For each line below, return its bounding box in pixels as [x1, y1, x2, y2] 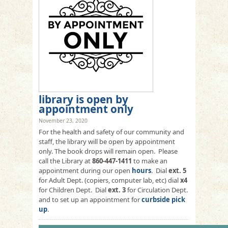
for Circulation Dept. [126, 185, 188, 194]
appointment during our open [39, 165, 132, 175]
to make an [132, 156, 167, 165]
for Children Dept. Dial [39, 185, 106, 194]
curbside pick [140, 194, 185, 204]
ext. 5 [168, 165, 186, 175]
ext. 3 [106, 185, 126, 194]
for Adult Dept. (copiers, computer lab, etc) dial [39, 175, 180, 185]
